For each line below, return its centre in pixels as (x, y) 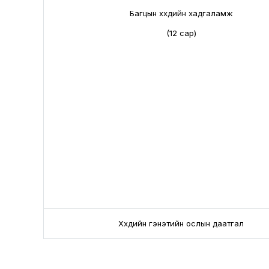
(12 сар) (181, 33)
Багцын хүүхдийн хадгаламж (181, 13)
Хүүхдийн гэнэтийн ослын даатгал (181, 223)
